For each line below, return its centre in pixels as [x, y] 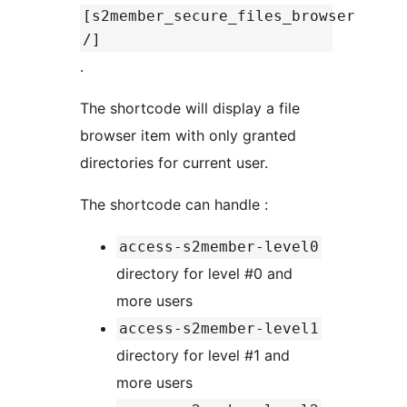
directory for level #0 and [204, 274]
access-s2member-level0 [219, 247]
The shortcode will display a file [190, 109]
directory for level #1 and [203, 356]
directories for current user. [174, 163]
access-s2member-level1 [219, 329]
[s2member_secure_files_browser [219, 16]
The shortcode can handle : [174, 205]
